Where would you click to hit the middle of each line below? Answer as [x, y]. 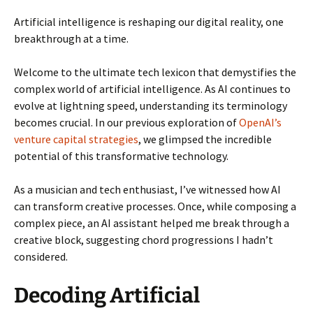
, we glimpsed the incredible [205, 139]
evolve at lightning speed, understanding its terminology [151, 105]
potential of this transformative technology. [121, 155]
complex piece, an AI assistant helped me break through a [152, 223]
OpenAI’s [260, 122]
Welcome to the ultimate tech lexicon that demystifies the [155, 72]
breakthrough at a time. [71, 38]
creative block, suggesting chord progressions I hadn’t [144, 239]
